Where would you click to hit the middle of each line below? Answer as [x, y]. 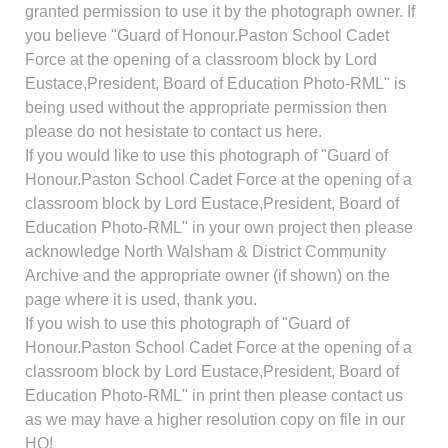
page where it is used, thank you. [141, 300]
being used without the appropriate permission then [206, 108]
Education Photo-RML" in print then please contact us [214, 396]
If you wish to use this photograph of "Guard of [187, 324]
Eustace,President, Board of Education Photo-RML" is [215, 84]
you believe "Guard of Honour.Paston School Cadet [207, 36]
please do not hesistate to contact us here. [173, 132]
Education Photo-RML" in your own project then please [219, 228]
